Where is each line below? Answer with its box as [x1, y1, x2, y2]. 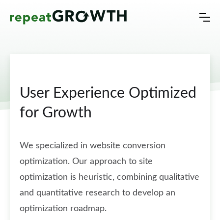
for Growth [20, 106, 92, 120]
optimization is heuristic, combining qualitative [20, 173, 199, 182]
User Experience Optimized [20, 86, 196, 101]
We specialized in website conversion [20, 141, 165, 150]
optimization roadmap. [20, 204, 107, 213]
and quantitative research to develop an [20, 189, 175, 197]
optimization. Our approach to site [20, 157, 153, 166]
